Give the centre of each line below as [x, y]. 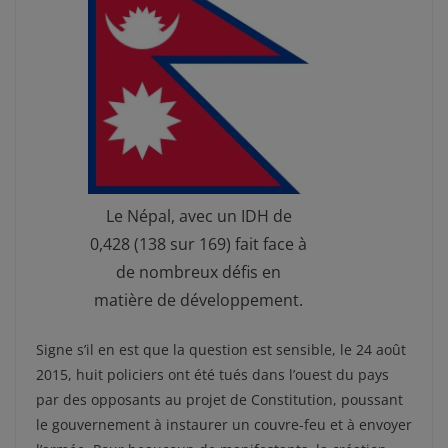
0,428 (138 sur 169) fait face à [198, 244]
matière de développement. [198, 300]
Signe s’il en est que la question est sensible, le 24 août [221, 350]
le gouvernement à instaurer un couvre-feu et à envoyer [224, 425]
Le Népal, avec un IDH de [198, 216]
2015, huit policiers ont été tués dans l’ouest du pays [212, 375]
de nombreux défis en [198, 272]
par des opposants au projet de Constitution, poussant [219, 400]
